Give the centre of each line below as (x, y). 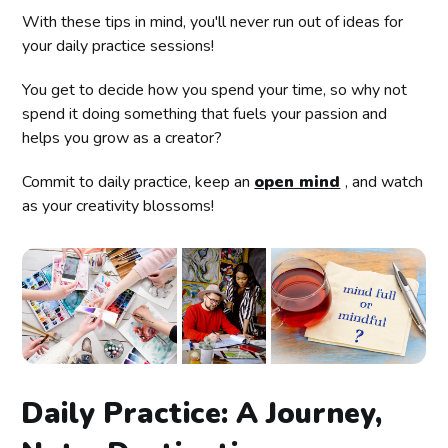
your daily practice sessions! (118, 46)
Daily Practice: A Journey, (202, 414)
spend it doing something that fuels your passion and (205, 114)
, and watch (384, 182)
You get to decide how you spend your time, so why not (215, 90)
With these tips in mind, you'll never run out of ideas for (213, 22)
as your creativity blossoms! (118, 206)
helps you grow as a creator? (122, 138)
